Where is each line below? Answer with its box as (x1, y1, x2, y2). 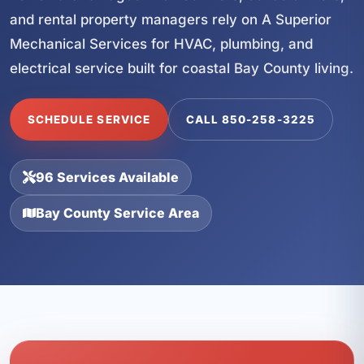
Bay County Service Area (36, 205, 200, 222)
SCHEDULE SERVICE (27, 113, 151, 127)
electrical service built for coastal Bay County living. (10, 59, 353, 76)
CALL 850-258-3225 (185, 113, 315, 127)
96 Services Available (36, 168, 180, 185)
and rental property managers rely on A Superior (10, 11, 331, 28)
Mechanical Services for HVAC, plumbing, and (10, 35, 313, 52)
